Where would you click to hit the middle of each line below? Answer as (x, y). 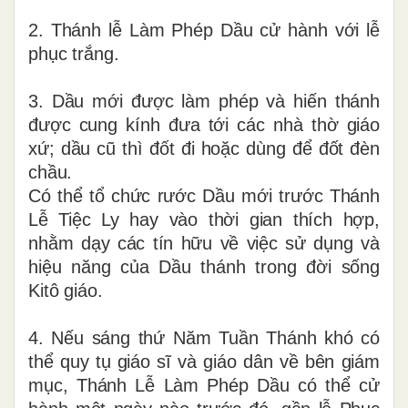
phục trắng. (74, 53)
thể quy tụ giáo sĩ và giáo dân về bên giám (204, 361)
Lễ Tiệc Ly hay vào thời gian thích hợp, (204, 219)
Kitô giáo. (66, 290)
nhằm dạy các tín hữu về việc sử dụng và (204, 243)
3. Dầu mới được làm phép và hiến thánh (204, 101)
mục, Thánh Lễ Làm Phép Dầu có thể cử (204, 385)
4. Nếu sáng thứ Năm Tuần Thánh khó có (204, 337)
